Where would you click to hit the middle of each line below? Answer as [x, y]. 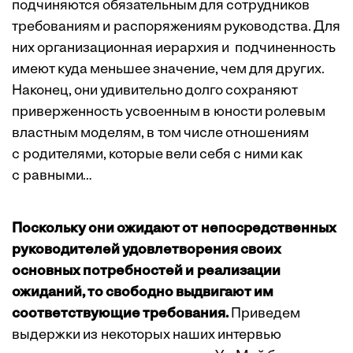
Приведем [264, 314]
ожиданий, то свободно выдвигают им [143, 293]
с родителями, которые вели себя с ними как [157, 155]
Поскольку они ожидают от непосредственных [174, 229]
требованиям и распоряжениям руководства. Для [176, 28]
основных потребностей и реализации [146, 272]
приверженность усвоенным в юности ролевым [169, 113]
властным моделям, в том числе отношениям [160, 134]
